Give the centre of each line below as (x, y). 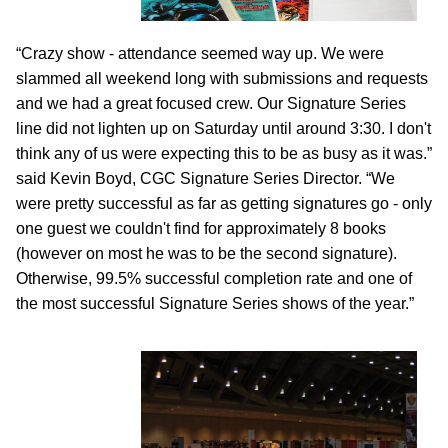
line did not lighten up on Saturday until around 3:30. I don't (223, 128)
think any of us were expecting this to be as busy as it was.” (224, 153)
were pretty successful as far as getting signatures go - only (224, 203)
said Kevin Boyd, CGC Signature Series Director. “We (205, 178)
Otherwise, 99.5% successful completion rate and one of (214, 278)
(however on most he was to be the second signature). (206, 253)
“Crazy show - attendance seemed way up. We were (200, 53)
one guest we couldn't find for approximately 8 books (201, 228)
